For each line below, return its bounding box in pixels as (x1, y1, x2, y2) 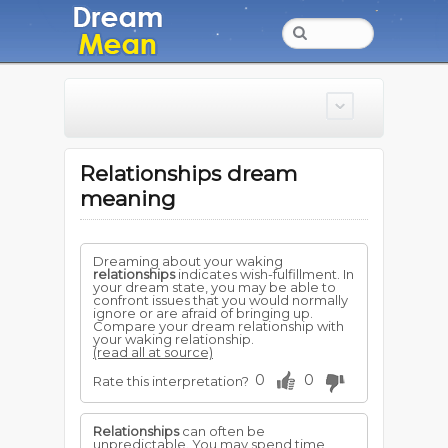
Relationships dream (80, 161, 297, 186)
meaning (80, 186, 176, 211)
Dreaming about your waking (93, 253, 283, 269)
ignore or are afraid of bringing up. (93, 305, 313, 321)
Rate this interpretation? (93, 373, 249, 389)
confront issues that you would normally (93, 292, 348, 308)
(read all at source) (93, 344, 213, 360)
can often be (179, 423, 265, 439)
